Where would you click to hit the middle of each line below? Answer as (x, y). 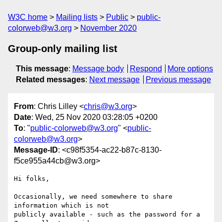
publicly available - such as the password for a (107, 215)
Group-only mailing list (63, 49)
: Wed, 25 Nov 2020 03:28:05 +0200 (94, 117)
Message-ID (36, 150)
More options (191, 69)
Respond (146, 69)
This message (42, 69)
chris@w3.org (108, 107)
